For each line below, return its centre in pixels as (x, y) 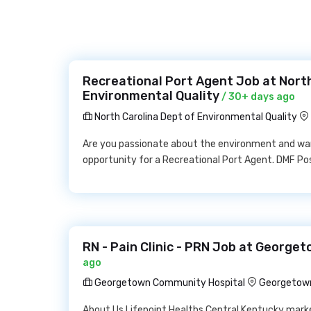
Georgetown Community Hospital (169, 283)
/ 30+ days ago (257, 97)
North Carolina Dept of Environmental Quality (195, 117)
